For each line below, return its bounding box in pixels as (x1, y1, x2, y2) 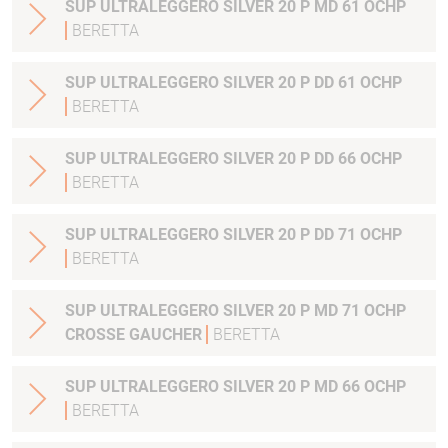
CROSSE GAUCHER (65, 325, 206, 345)
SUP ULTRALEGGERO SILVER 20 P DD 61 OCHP (65, 73, 402, 93)
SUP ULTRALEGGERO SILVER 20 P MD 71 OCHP (65, 301, 406, 321)
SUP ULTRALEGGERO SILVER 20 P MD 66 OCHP (65, 377, 406, 397)
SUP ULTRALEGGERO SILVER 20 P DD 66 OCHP (65, 149, 402, 169)
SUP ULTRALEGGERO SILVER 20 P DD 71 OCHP (65, 225, 402, 245)
